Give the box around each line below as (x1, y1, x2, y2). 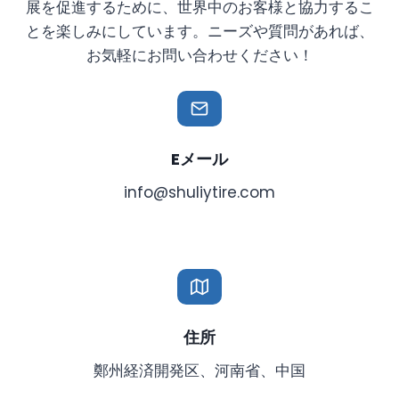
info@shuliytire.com (124, 182, 275, 203)
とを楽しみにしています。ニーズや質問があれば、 (25, 20, 374, 42)
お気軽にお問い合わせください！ (85, 45, 313, 66)
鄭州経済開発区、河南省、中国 (94, 360, 305, 381)
